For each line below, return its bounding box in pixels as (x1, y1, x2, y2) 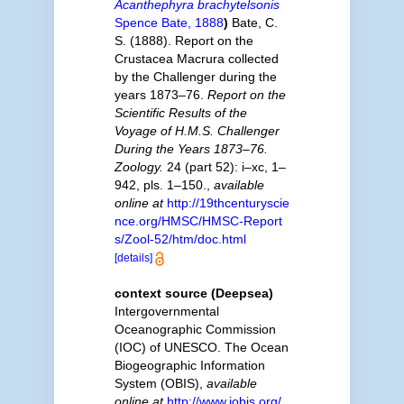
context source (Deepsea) (114, 285, 273, 300)
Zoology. (114, 159, 163, 174)
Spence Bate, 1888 (114, 14, 224, 30)
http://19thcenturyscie (166, 195, 289, 210)
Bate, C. (231, 14, 278, 30)
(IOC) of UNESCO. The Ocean (114, 339, 289, 354)
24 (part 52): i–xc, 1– (162, 159, 286, 174)
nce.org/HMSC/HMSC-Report (114, 213, 282, 228)
